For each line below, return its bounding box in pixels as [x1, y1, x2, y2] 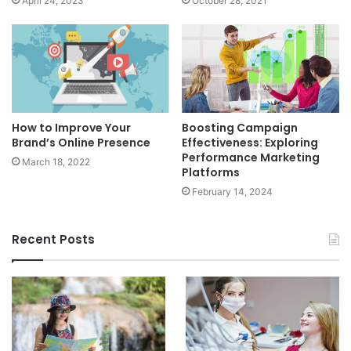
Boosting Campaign [182, 120, 298, 136]
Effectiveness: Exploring [182, 135, 318, 151]
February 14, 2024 [192, 186, 273, 198]
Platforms [182, 165, 240, 181]
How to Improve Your [12, 120, 131, 136]
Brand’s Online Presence [12, 135, 150, 151]
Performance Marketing [182, 150, 320, 166]
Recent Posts [12, 231, 95, 248]
